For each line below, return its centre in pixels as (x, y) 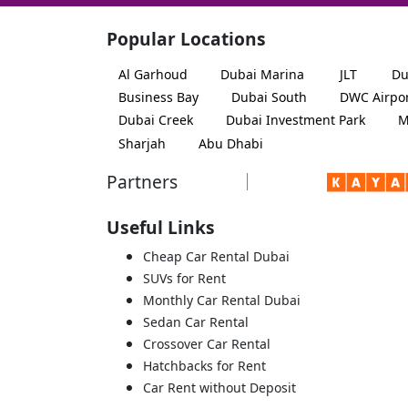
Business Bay (158, 97)
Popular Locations (186, 39)
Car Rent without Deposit (219, 387)
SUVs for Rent (184, 278)
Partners (142, 181)
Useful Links (161, 227)
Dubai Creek (156, 120)
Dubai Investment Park (296, 120)
